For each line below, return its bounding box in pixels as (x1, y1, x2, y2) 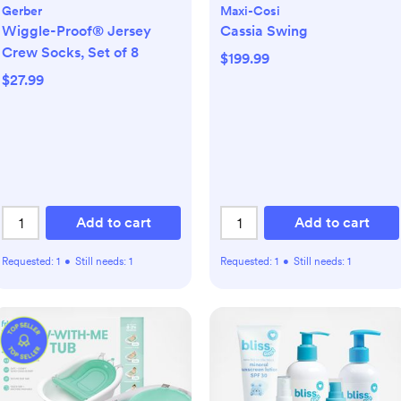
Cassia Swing (220, 22, 308, 39)
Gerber (2, 4, 42, 18)
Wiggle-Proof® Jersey (2, 22, 151, 39)
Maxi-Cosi (220, 4, 280, 18)
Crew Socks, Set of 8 (2, 44, 139, 61)
